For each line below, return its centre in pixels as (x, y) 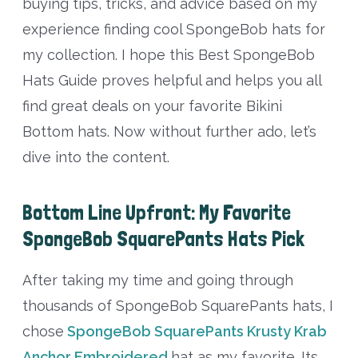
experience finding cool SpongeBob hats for (173, 30)
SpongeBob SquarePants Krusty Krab (197, 331)
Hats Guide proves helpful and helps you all (171, 81)
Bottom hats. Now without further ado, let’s (169, 132)
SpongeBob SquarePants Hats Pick (163, 238)
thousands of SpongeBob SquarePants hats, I (177, 305)
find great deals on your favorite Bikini (152, 106)
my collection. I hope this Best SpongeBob (168, 55)
